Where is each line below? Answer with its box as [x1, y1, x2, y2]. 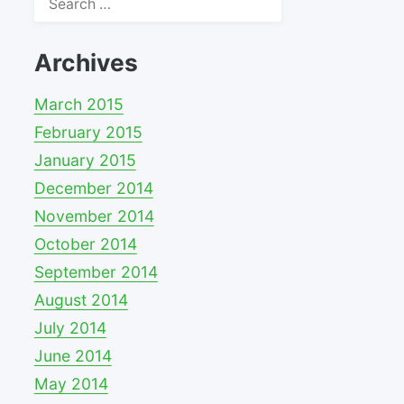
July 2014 [33, 317, 106, 337]
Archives [33, 47, 138, 77]
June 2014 [33, 345, 112, 365]
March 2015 [33, 94, 124, 114]
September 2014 [33, 262, 158, 281]
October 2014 [33, 234, 137, 253]
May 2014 [33, 373, 108, 393]
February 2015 [33, 122, 142, 142]
